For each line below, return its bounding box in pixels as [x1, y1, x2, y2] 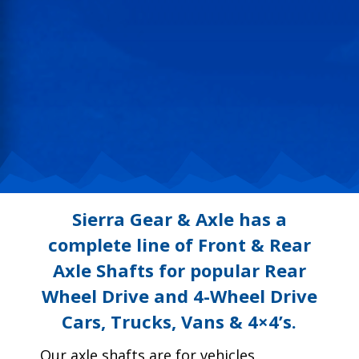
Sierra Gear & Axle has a [71, 207, 287, 232]
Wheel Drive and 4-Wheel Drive [41, 284, 317, 309]
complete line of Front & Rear [47, 232, 311, 257]
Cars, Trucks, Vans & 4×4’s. [62, 309, 297, 334]
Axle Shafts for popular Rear [52, 258, 306, 283]
